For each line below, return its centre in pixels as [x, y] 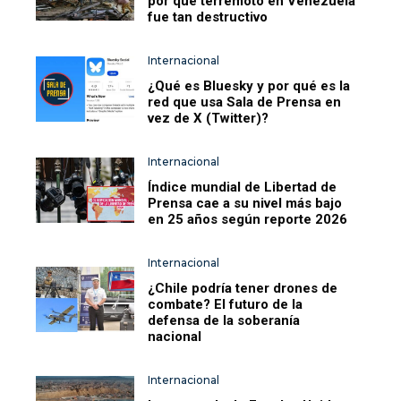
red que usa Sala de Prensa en [245, 102]
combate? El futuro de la [226, 304]
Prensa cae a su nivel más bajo [245, 203]
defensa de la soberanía [224, 320]
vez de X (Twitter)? [209, 118]
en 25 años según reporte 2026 [248, 219]
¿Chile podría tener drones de [243, 288]
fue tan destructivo [208, 17]
